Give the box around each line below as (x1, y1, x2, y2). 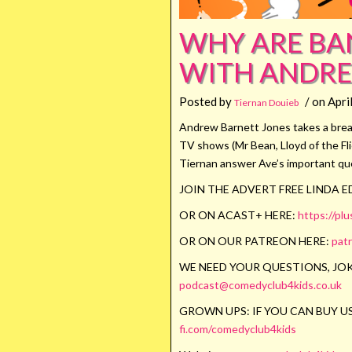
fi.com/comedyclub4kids (179, 322, 296, 335)
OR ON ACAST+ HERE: (179, 208, 298, 222)
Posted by (179, 94, 234, 108)
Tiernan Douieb (234, 97, 299, 108)
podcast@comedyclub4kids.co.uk (179, 278, 342, 291)
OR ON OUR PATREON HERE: (179, 234, 332, 247)
